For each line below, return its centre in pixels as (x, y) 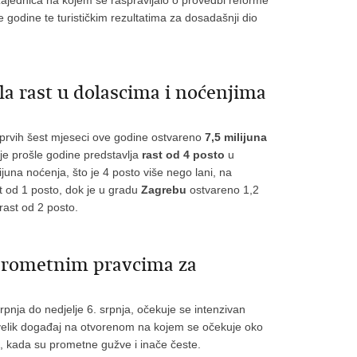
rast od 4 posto (183, 155)
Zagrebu (164, 190)
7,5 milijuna (236, 137)
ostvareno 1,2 (223, 190)
